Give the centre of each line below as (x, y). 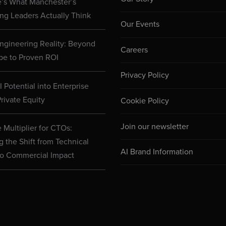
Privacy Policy (145, 75)
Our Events (140, 24)
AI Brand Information (157, 152)
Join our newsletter (155, 126)
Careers (134, 50)
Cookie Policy (145, 101)
